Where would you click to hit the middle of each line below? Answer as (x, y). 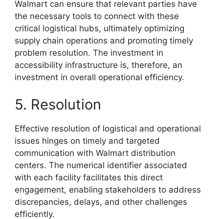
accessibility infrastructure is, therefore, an (99, 65)
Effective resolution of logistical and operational (108, 128)
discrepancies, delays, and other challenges (101, 202)
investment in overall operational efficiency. (99, 77)
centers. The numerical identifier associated (101, 165)
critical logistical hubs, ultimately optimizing (99, 29)
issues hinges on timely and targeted (87, 141)
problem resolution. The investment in (89, 53)
